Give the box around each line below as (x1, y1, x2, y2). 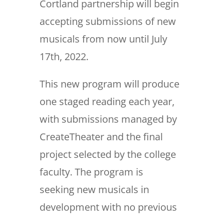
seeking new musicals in (39, 183, 149, 197)
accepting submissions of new (39, 15, 176, 28)
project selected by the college (39, 148, 176, 161)
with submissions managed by (39, 112, 177, 126)
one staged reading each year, (39, 95, 175, 109)
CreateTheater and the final (39, 130, 163, 144)
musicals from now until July (39, 32, 167, 46)
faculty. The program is (39, 165, 143, 179)
